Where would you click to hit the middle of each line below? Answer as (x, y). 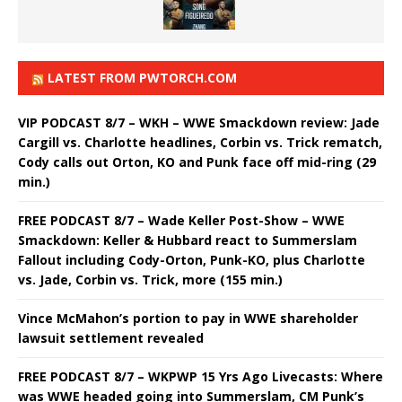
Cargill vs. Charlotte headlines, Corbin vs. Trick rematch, (200, 142)
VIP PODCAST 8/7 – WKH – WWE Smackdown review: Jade (199, 122)
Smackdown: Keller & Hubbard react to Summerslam (188, 240)
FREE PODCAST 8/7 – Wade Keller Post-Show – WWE (181, 220)
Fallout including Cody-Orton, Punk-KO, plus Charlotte (192, 259)
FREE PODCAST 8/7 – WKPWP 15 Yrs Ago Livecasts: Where (201, 376)
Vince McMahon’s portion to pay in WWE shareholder (188, 318)
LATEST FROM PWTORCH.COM (142, 77)
